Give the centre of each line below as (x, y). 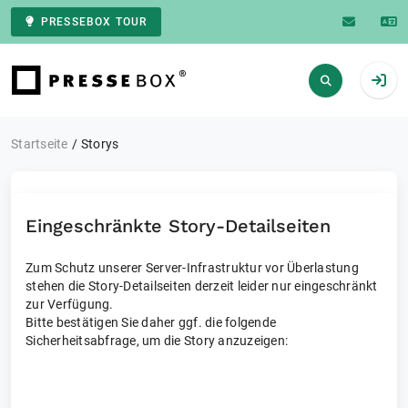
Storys (100, 144)
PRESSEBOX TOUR (94, 22)
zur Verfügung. (70, 304)
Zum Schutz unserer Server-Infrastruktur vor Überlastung (192, 268)
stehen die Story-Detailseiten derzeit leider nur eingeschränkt (202, 286)
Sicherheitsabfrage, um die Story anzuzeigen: (157, 341)
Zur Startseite (69, 94)
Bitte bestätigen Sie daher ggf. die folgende (151, 322)
